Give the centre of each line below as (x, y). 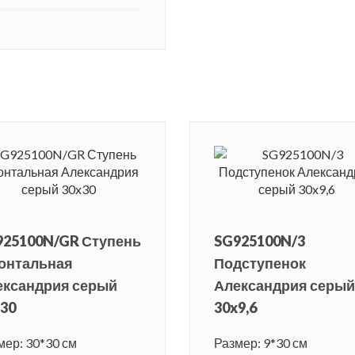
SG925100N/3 (260, 241)
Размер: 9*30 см (261, 343)
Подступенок (260, 263)
